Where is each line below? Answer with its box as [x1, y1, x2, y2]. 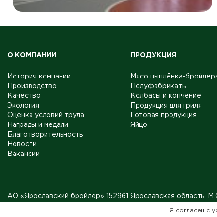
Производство [7, 83, 57, 89]
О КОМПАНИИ [7, 52, 56, 58]
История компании [7, 74, 71, 79]
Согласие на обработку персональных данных [7, 203, 165, 209]
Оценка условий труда [7, 112, 84, 118]
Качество [7, 93, 41, 99]
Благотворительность [7, 132, 83, 138]
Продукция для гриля [130, 103, 202, 108]
